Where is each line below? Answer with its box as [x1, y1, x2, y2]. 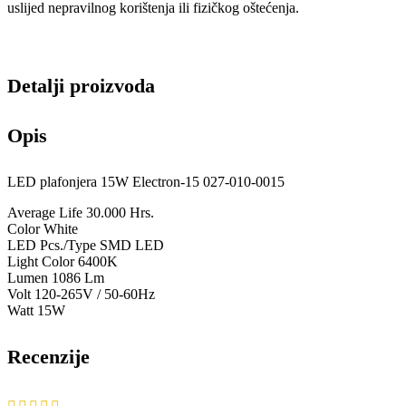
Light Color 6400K [7, 254, 118, 270]
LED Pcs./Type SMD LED [7, 237, 164, 254]
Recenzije [7, 345, 90, 369]
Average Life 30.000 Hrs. [7, 205, 154, 221]
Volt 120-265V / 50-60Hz [7, 286, 155, 303]
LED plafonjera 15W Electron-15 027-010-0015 [7, 174, 285, 190]
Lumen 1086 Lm [7, 270, 104, 286]
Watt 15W [7, 303, 65, 319]
